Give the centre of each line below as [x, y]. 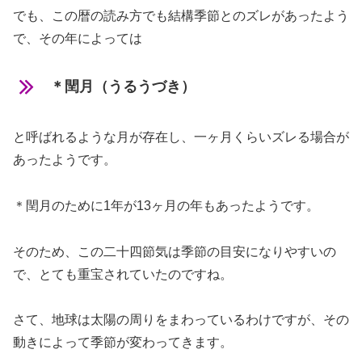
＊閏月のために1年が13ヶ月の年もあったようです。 [166, 205]
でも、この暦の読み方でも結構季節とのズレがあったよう [181, 16]
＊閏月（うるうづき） [123, 87]
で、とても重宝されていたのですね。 [123, 274]
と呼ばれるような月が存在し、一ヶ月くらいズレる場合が [181, 137]
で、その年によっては [78, 39]
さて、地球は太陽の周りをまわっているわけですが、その [181, 320]
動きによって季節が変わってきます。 [123, 343]
